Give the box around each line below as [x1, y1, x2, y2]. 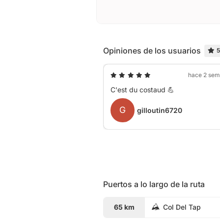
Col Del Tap [163, 203, 201, 212]
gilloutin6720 [137, 106, 183, 114]
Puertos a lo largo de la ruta [103, 179, 205, 189]
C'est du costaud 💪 [110, 85, 174, 94]
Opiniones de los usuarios [103, 46, 201, 56]
